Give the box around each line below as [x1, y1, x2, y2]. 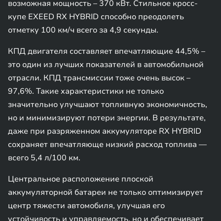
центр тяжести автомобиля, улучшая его [8, 200, 165, 211]
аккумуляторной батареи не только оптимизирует [8, 187, 203, 198]
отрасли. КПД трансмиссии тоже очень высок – [8, 73, 190, 83]
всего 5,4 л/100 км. [8, 152, 80, 163]
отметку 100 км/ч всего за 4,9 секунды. [8, 25, 158, 36]
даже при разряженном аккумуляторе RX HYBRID [8, 126, 201, 137]
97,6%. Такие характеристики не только [8, 86, 164, 97]
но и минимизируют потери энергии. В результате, [8, 112, 206, 123]
